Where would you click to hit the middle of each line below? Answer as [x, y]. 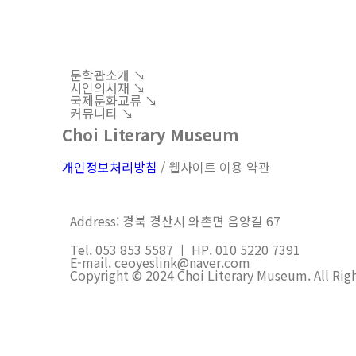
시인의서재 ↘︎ [108, 88]
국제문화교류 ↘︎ [114, 101]
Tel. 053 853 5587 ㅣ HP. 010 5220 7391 [187, 250]
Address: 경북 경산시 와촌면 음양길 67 [175, 221]
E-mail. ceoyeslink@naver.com [162, 263]
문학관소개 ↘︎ [108, 75]
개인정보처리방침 [110, 167]
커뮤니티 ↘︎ [102, 113]
